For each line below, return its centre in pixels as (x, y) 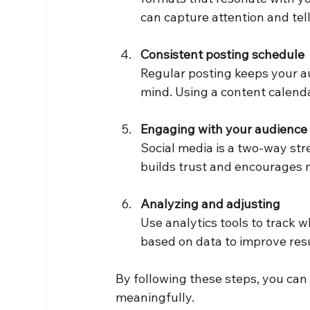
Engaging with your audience (224, 129)
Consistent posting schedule (223, 55)
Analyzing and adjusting (211, 204)
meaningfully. (155, 298)
